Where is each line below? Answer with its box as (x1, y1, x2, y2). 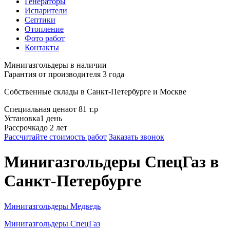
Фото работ (25, 34, 65, 43)
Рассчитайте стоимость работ (4, 132, 107, 141)
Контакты (25, 43, 59, 52)
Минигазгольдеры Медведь (4, 201, 101, 210)
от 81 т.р (69, 105, 98, 113)
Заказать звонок (109, 132, 164, 141)
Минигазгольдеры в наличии (4, 61, 107, 69)
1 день (40, 114, 62, 123)
